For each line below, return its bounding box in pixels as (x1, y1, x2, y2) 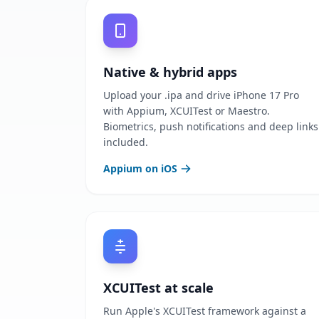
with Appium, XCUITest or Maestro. (103, 104, 270, 117)
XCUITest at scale (103, 279, 214, 296)
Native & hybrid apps (103, 63, 237, 80)
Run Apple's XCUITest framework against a (103, 304, 306, 318)
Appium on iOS (103, 162, 177, 175)
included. (103, 135, 148, 149)
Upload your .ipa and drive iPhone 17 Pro (103, 88, 299, 102)
